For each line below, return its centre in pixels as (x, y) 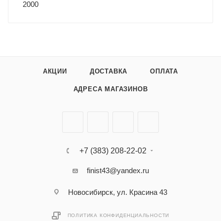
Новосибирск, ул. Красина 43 (118, 192)
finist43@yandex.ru (118, 171)
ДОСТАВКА (109, 72)
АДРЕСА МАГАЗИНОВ (110, 89)
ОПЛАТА (164, 72)
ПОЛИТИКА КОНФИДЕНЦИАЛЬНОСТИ (118, 216)
